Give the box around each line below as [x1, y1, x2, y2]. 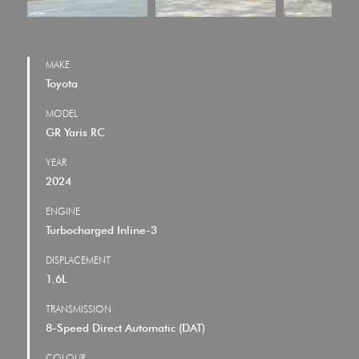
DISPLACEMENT [45, 254, 111, 267]
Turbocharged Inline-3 [45, 224, 157, 237]
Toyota [45, 77, 78, 91]
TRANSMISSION [45, 303, 111, 316]
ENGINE [45, 205, 80, 218]
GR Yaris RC [45, 126, 105, 139]
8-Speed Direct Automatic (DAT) [45, 321, 205, 335]
